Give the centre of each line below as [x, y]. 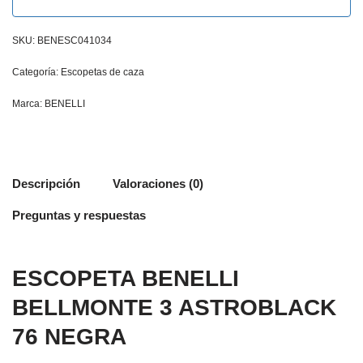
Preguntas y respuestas [79, 215]
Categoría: [36, 72]
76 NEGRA [69, 336]
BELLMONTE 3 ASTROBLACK [174, 307]
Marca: [28, 103]
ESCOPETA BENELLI [126, 278]
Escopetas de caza [102, 72]
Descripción [46, 184]
